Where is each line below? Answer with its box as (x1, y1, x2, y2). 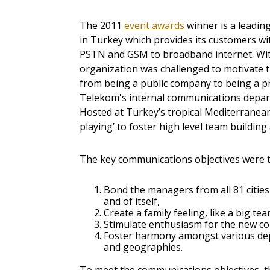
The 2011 (80, 19, 124, 33)
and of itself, (104, 195, 160, 209)
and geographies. (104, 240, 183, 254)
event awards (124, 19, 184, 33)
